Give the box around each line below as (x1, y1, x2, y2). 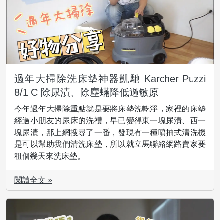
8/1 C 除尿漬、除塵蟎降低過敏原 (14, 87, 159, 98)
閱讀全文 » (14, 176, 52, 185)
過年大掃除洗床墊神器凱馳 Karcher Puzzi (14, 73, 206, 84)
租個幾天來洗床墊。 (14, 152, 85, 161)
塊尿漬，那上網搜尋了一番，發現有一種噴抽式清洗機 (14, 128, 206, 137)
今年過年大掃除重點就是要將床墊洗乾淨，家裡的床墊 (14, 105, 206, 113)
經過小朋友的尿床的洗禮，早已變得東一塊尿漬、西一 (14, 116, 206, 125)
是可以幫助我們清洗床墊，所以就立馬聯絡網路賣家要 (14, 140, 206, 149)
